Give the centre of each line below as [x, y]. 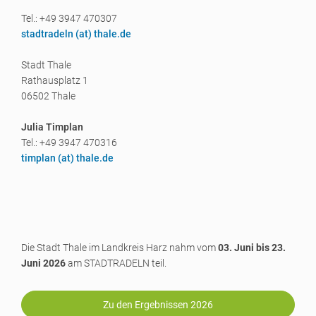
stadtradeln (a [53, 34]
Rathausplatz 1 [55, 80]
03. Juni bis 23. [252, 248]
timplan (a [44, 158]
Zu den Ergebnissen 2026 [158, 305]
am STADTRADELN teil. [116, 263]
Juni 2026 [43, 263]
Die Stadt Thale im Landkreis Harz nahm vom [120, 248]
